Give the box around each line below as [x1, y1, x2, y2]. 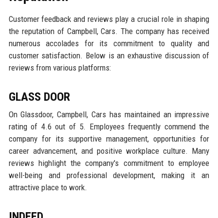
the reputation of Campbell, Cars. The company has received [8, 26, 210, 36]
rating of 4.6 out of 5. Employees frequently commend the [8, 122, 210, 132]
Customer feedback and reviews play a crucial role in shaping [8, 14, 210, 24]
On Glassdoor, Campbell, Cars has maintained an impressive [8, 109, 210, 120]
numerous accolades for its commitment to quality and [8, 38, 210, 49]
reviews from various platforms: [8, 63, 111, 73]
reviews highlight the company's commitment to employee [8, 158, 210, 168]
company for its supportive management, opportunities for [8, 134, 210, 144]
